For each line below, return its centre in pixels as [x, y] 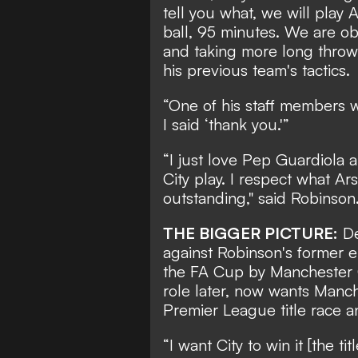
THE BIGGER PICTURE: [251, 233]
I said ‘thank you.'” [226, 124]
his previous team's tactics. [257, 70]
